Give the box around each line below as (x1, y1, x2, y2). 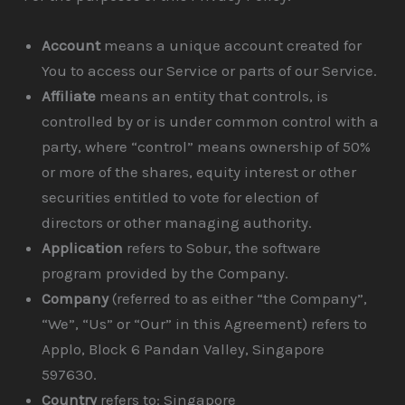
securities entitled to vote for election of (42, 188, 319, 207)
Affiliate (42, 87, 97, 106)
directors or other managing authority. (42, 213, 313, 232)
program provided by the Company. (42, 264, 289, 283)
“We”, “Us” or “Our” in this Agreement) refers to (42, 315, 368, 334)
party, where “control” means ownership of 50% (42, 137, 372, 156)
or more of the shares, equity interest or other (42, 163, 357, 182)
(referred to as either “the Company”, (108, 289, 368, 308)
